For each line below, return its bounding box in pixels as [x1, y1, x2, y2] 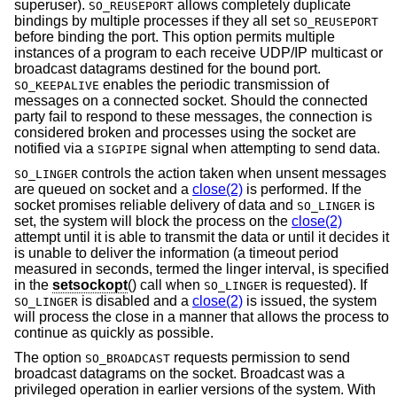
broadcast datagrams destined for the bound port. [14, 61, 321, 77]
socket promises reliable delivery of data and [14, 198, 297, 214]
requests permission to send [170, 349, 350, 365]
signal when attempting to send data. [147, 141, 380, 157]
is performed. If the [243, 182, 362, 198]
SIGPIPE [97, 143, 147, 157]
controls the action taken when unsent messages [78, 166, 386, 182]
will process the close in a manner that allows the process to [14, 309, 389, 325]
